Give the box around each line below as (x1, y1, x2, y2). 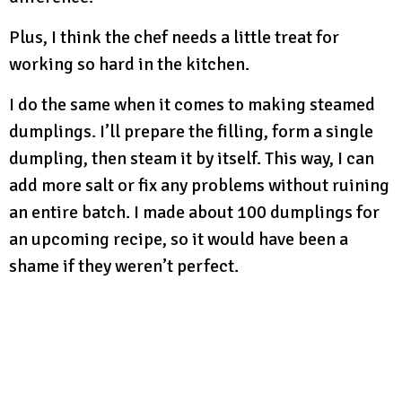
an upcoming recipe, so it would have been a (9, 227, 348, 250)
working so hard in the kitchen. (9, 52, 249, 75)
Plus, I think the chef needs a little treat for (9, 25, 339, 48)
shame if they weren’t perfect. (9, 254, 239, 277)
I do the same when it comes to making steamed (9, 92, 375, 116)
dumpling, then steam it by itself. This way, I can (9, 146, 374, 170)
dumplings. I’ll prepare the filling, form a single (9, 119, 373, 143)
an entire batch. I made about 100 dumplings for (9, 200, 380, 223)
